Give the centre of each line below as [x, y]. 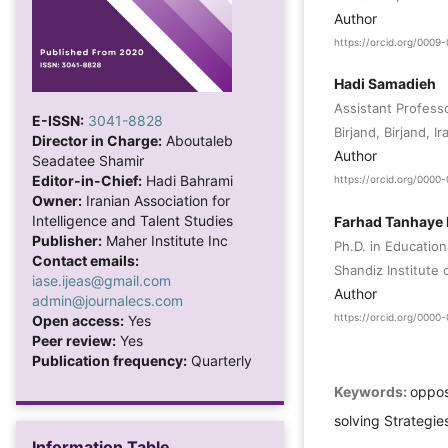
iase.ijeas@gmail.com [101, 280]
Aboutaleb [197, 140]
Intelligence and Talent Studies [132, 220]
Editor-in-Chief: [87, 180]
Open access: [78, 320]
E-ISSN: [58, 120]
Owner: [57, 200]
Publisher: [67, 240]
